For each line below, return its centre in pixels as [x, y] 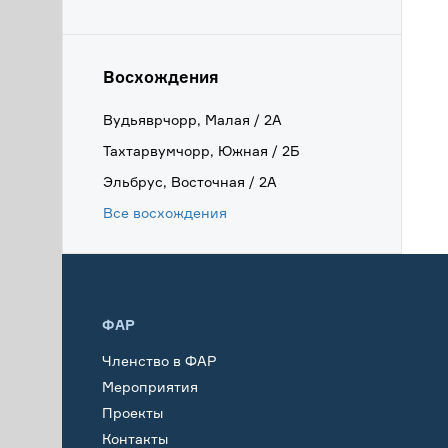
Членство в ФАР [159, 360]
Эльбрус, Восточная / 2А [190, 181]
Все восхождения [165, 212]
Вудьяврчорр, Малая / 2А [192, 119]
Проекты [132, 412]
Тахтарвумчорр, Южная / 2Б [201, 150]
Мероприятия [150, 386]
